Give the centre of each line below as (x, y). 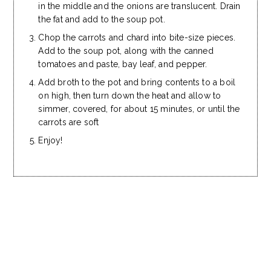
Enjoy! (51, 141)
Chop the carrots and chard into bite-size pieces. (137, 38)
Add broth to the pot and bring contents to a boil (137, 83)
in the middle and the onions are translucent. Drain (139, 6)
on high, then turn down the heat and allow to (130, 96)
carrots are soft (69, 122)
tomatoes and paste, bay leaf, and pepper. (123, 64)
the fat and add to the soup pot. (102, 20)
